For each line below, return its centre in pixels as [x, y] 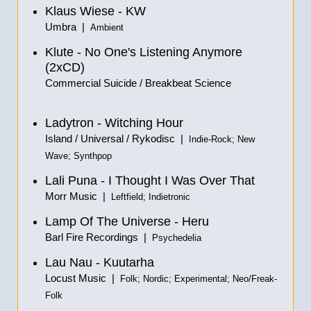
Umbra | [68, 27]
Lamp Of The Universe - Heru [127, 221]
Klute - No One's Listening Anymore [144, 52]
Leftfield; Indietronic [151, 197]
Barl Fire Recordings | [99, 237]
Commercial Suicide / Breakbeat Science [138, 83]
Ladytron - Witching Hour [114, 123]
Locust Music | [83, 278]
